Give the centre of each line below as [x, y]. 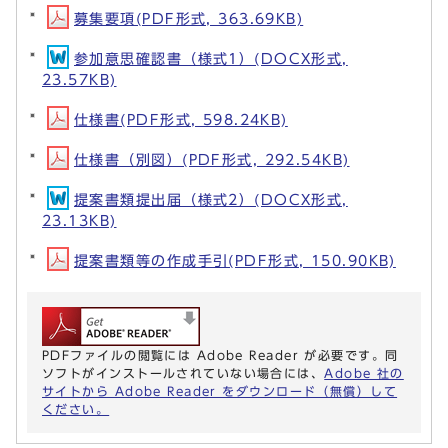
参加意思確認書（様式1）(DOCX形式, [211, 58]
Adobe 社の [364, 372]
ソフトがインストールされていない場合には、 [183, 372]
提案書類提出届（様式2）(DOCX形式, [211, 199]
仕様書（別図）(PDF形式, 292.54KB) [212, 159]
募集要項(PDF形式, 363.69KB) [189, 18]
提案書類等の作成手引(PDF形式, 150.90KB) [235, 260]
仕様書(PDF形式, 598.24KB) [181, 119]
